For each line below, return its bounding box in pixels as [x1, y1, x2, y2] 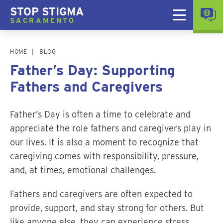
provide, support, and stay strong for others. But [10, 203, 204, 213]
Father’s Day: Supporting [10, 62, 175, 79]
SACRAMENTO [10, 16, 76, 24]
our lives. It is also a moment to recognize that [10, 137, 199, 147]
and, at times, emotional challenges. [10, 165, 156, 175]
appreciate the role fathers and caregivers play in [10, 123, 211, 133]
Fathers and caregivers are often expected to [10, 189, 193, 199]
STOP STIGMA [10, 5, 84, 18]
